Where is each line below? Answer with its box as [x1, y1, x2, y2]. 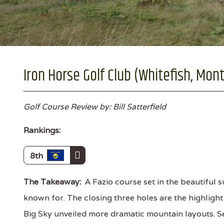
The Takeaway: [23, 176, 81, 187]
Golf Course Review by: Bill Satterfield [23, 101, 166, 112]
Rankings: [23, 125, 60, 135]
